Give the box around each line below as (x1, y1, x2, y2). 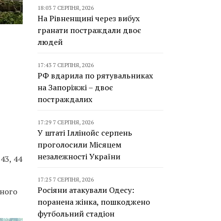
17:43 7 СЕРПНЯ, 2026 (37, 61, 94, 69)
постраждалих (37, 94, 92, 105)
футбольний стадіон (37, 208, 114, 219)
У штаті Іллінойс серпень (37, 127, 132, 138)
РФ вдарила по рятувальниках (37, 70, 153, 81)
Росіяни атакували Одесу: (37, 184, 134, 195)
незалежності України (37, 151, 120, 162)
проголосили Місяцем (37, 139, 121, 150)
